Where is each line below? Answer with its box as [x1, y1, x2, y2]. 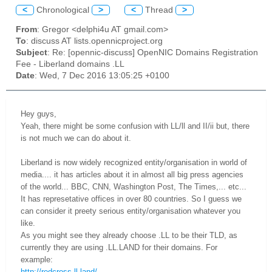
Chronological [34, 5, 92, 15]
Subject [16, 48, 47, 58]
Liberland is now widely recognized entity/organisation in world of [21, 157, 247, 167]
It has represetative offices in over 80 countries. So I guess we [21, 194, 242, 203]
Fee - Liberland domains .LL [16, 59, 124, 69]
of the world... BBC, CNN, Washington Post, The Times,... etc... [21, 182, 246, 191]
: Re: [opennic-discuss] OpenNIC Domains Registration [47, 48, 258, 58]
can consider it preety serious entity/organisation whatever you [21, 206, 240, 216]
